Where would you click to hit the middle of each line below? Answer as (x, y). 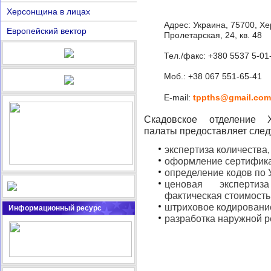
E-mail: (178, 98)
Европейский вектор (47, 31)
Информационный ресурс (55, 208)
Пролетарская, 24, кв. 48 (213, 35)
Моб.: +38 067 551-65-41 (213, 77)
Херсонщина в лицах (48, 11)
